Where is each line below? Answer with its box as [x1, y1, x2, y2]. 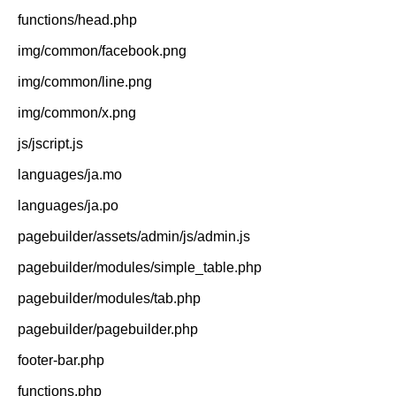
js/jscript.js [18, 136, 83, 151]
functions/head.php [18, 12, 137, 27]
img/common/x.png [18, 105, 136, 120]
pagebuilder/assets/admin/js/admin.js [18, 229, 250, 244]
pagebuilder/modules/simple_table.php [18, 260, 262, 275]
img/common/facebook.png [18, 43, 187, 58]
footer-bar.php [18, 353, 104, 368]
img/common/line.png [18, 74, 152, 89]
